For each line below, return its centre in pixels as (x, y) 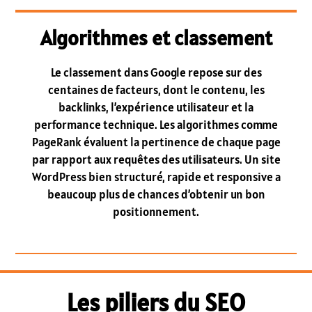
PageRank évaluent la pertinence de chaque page (156, 142)
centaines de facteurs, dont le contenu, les (156, 90)
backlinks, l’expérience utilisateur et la (156, 108)
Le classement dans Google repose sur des (156, 73)
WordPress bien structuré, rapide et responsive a (156, 177)
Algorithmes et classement (156, 38)
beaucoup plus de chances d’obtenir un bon (156, 195)
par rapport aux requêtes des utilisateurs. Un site (156, 160)
